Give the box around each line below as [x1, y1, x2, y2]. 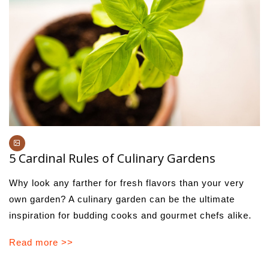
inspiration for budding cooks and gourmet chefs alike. [9, 210, 252, 220]
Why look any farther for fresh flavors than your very [9, 177, 244, 188]
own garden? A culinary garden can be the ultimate [9, 193, 235, 204]
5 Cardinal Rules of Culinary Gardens [9, 150, 216, 166]
